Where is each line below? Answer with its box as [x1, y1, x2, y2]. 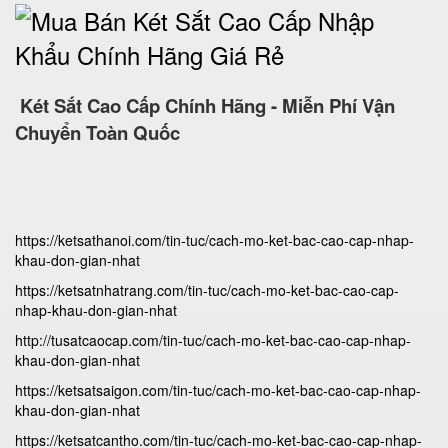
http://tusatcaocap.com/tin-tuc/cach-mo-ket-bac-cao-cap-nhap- [15, 330, 411, 350]
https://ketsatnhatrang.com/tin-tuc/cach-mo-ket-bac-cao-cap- [15, 280, 399, 300]
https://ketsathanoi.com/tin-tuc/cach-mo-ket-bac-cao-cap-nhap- [15, 230, 414, 250]
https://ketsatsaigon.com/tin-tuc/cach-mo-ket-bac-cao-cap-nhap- [15, 380, 421, 400]
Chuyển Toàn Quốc [15, 119, 180, 146]
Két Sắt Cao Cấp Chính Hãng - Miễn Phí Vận [20, 92, 395, 119]
